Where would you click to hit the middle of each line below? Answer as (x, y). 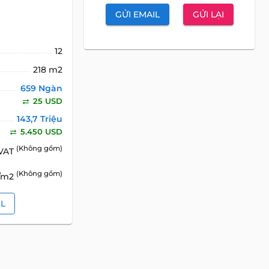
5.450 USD (41, 132)
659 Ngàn (42, 89)
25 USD (47, 101)
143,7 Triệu (40, 119)
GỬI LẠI (208, 14)
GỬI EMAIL (137, 14)
